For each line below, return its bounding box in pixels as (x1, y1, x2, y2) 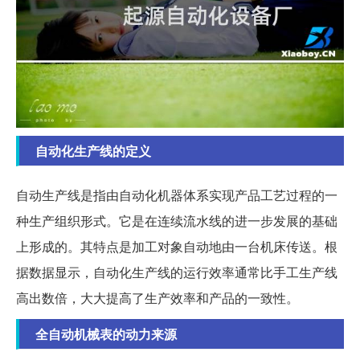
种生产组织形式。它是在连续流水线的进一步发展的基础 (16, 211, 337, 230)
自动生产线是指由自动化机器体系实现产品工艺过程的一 (16, 185, 337, 204)
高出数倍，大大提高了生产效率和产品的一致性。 (16, 288, 299, 307)
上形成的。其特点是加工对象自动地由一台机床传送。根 (16, 236, 337, 256)
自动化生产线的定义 (35, 141, 151, 160)
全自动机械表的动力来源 (35, 324, 177, 343)
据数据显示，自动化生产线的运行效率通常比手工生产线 (16, 262, 337, 281)
